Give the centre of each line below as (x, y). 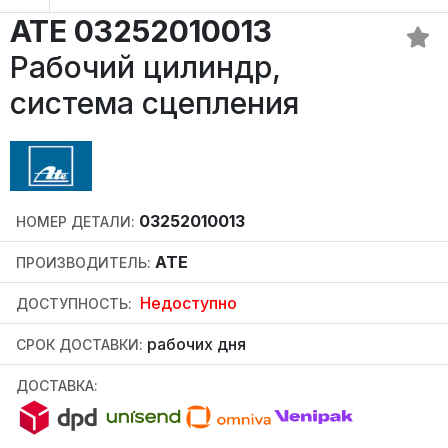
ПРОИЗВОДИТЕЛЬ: (83, 263)
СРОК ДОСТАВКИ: (79, 345)
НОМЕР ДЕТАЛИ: (75, 222)
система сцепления (154, 103)
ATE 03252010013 (141, 31)
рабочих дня (194, 344)
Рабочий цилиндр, (145, 67)
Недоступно (186, 303)
